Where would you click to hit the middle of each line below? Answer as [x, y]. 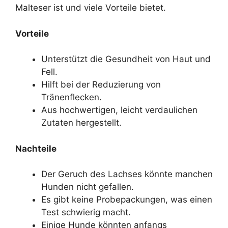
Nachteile [36, 148]
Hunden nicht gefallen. [88, 187]
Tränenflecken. [72, 97]
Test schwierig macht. [86, 212]
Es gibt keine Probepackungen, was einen [127, 200]
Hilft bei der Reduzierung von [101, 85]
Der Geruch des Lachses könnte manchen [127, 174]
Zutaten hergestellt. [81, 123]
